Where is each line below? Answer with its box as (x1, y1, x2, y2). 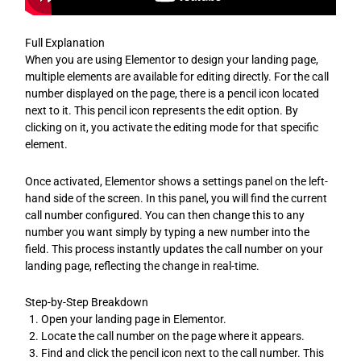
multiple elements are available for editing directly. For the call (25, 70, 330, 84)
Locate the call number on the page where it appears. (41, 330, 305, 343)
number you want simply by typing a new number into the (25, 225, 310, 239)
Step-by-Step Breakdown (25, 296, 149, 309)
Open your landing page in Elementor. (41, 313, 227, 326)
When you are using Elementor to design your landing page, (25, 53, 319, 67)
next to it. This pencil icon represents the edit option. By (25, 104, 299, 118)
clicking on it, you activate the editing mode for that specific (25, 121, 319, 135)
